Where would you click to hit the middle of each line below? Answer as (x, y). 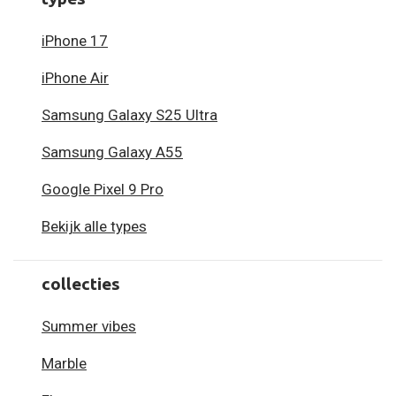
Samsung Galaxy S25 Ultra (129, 115)
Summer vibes (89, 327)
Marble (64, 364)
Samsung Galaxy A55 (112, 152)
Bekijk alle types (94, 227)
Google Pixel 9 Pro (103, 190)
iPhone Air (75, 78)
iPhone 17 (75, 41)
